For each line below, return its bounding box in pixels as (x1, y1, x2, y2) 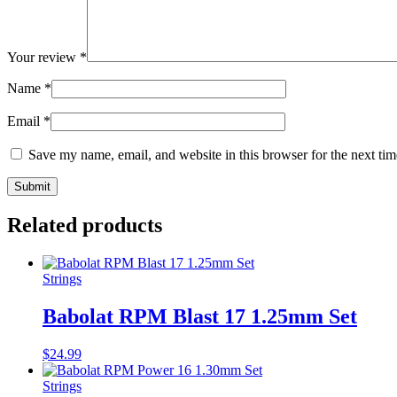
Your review (7, 50, 80, 66)
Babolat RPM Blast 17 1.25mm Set (43, 304, 357, 328)
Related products (7, 213, 162, 237)
